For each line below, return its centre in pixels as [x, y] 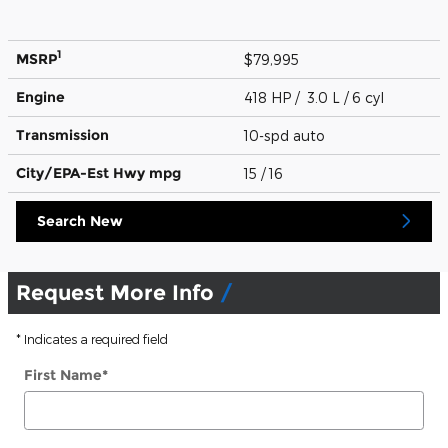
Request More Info [118, 292]
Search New [80, 220]
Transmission [62, 134]
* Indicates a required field [92, 338]
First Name [63, 374]
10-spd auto [286, 135]
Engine [40, 96]
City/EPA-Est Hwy [82, 172]
